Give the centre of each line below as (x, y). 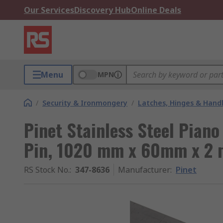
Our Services (49, 10)
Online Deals (156, 10)
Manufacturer (144, 170)
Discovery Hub (103, 10)
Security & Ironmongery (85, 103)
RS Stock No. (47, 170)
